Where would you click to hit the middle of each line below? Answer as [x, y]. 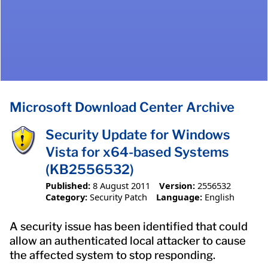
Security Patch [118, 197]
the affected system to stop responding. [112, 255]
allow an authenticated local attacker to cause [128, 240]
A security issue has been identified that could [129, 226]
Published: [68, 185]
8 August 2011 [121, 185]
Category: [66, 197]
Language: [179, 197]
